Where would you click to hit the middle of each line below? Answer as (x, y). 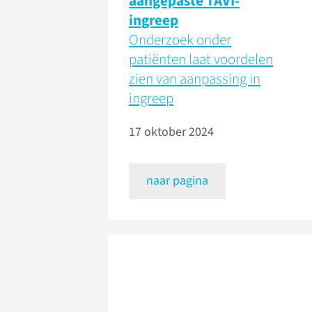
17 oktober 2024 (171, 132)
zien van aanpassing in (195, 79)
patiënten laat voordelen (201, 59)
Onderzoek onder (180, 40)
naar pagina (177, 181)
